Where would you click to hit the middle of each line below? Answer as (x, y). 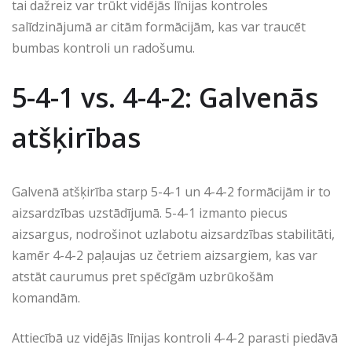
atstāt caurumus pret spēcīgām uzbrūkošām (143, 276)
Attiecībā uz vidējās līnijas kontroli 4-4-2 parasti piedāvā (175, 337)
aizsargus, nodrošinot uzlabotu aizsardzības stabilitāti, (173, 234)
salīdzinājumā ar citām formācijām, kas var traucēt (159, 26)
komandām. (46, 297)
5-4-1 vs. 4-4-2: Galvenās (165, 97)
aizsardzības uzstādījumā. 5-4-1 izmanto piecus (150, 213)
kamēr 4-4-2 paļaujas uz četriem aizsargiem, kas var (165, 255)
